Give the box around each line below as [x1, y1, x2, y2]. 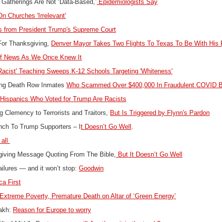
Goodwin [79, 165, 104, 172]
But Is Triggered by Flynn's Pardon [110, 110, 210, 116]
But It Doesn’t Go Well [116, 151, 183, 158]
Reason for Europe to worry [13, 207, 92, 214]
